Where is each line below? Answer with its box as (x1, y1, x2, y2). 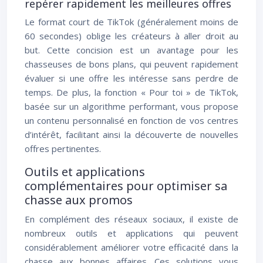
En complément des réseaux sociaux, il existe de (25, 213, 238, 225)
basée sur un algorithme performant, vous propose (25, 100, 238, 112)
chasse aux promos (25, 192, 133, 208)
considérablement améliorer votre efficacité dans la (25, 241, 238, 253)
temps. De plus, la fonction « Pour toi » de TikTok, (25, 86, 238, 98)
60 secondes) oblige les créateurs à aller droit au (25, 30, 238, 42)
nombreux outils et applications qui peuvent (25, 227, 238, 239)
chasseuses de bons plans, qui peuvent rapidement (25, 58, 238, 70)
